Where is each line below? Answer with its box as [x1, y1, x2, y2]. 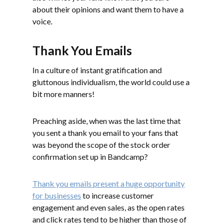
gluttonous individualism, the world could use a [32, 77, 190, 87]
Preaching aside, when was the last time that [32, 116, 181, 126]
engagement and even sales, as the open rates [32, 203, 185, 213]
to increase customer [81, 191, 154, 201]
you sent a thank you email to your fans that [32, 128, 178, 138]
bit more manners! [32, 89, 95, 99]
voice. [32, 16, 52, 26]
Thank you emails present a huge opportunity [32, 179, 185, 189]
